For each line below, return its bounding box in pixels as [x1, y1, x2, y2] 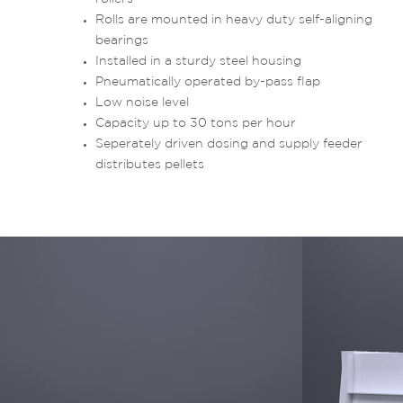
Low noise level [95, 96, 189, 108]
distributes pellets [95, 158, 204, 170]
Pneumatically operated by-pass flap [95, 76, 320, 87]
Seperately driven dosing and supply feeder [95, 138, 363, 149]
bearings [95, 34, 148, 46]
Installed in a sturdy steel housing [95, 55, 301, 67]
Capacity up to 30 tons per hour [95, 117, 296, 129]
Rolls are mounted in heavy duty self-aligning [95, 13, 372, 25]
